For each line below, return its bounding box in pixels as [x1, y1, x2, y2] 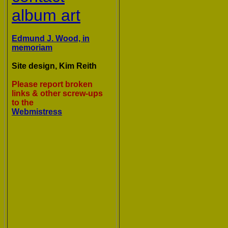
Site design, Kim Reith [12, 62, 97, 70]
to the [12, 98, 34, 107]
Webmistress [12, 107, 62, 116]
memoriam [12, 43, 52, 52]
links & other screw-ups [12, 89, 103, 98]
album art [12, 6, 80, 24]
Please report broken [12, 80, 93, 89]
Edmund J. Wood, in [12, 34, 90, 43]
